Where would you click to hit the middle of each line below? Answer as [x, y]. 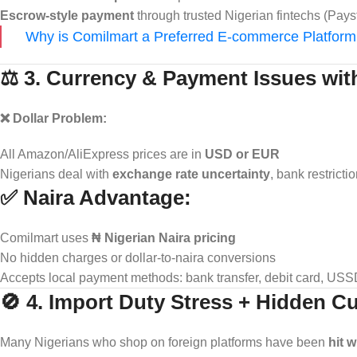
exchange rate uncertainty [191, 174]
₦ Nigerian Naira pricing [164, 237]
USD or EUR [242, 154]
